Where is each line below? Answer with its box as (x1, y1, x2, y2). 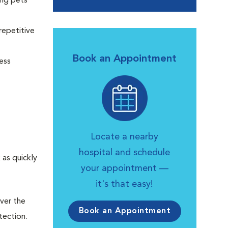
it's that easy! (96, 180, 154, 189)
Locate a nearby (91, 132, 159, 141)
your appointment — (80, 164, 168, 173)
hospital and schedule (79, 148, 170, 157)
